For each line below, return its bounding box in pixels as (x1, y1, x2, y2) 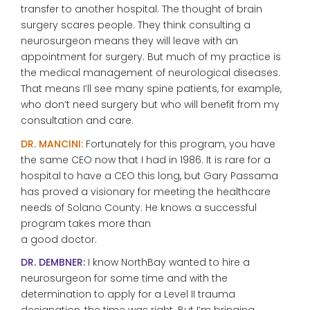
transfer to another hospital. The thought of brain (21, 2, 262, 16)
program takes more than (21, 216, 151, 230)
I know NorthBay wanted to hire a (85, 255, 250, 269)
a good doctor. (21, 232, 97, 246)
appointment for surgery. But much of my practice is (21, 50, 281, 64)
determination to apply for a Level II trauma (21, 287, 235, 301)
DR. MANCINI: (21, 136, 83, 151)
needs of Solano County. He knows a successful (21, 200, 257, 215)
